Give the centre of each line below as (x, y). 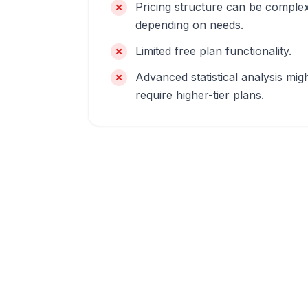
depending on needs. (189, 25)
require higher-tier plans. (200, 95)
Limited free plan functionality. (213, 51)
